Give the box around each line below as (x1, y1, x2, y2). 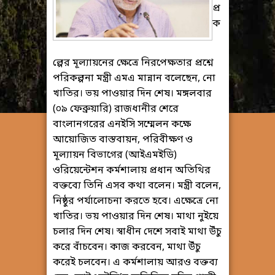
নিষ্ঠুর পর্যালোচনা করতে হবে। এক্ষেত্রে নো (52, 195, 219, 209)
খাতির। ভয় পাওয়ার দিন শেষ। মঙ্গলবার (52, 87, 212, 101)
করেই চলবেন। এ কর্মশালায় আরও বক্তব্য (52, 256, 218, 270)
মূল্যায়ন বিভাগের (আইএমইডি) (52, 149, 177, 163)
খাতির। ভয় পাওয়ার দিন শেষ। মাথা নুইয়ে (52, 210, 219, 224)
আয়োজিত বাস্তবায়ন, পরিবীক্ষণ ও (52, 133, 193, 147)
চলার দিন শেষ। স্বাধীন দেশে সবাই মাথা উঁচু (52, 225, 222, 239)
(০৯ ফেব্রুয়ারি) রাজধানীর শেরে (52, 103, 179, 117)
